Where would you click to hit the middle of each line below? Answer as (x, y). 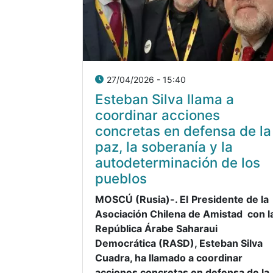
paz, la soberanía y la (164, 146)
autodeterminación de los (178, 162)
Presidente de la (230, 199)
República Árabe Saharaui (156, 228)
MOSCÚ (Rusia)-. (136, 199)
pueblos (121, 178)
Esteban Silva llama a (165, 99)
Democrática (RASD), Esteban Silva (179, 243)
